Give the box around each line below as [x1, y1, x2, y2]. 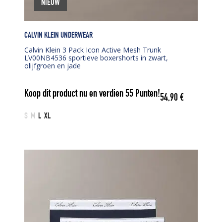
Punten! [133, 89, 160, 100]
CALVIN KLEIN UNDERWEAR [24, 31, 93, 40]
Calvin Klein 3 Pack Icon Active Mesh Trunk [24, 45, 161, 55]
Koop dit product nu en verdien [24, 89, 125, 100]
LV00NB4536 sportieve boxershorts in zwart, [24, 53, 168, 62]
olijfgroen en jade [24, 60, 81, 70]
